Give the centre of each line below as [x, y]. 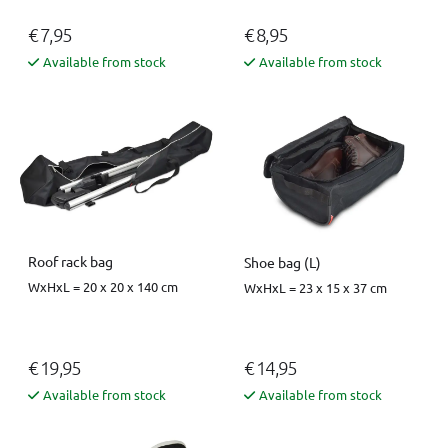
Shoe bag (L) [282, 261]
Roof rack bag [70, 261]
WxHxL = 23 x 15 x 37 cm [315, 287]
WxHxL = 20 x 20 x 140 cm [103, 287]
